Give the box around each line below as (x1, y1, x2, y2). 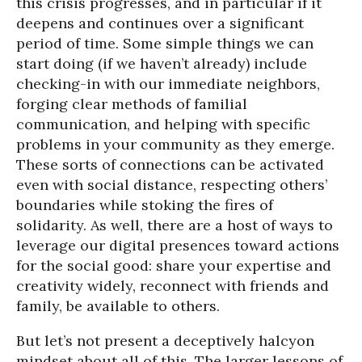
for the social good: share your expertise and (16, 256, 331, 276)
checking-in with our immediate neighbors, (16, 74, 320, 94)
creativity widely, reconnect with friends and (16, 276, 329, 296)
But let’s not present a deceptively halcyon (16, 331, 314, 351)
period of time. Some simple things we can (16, 34, 314, 53)
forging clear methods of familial (16, 95, 247, 114)
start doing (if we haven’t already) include (16, 54, 307, 74)
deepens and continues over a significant (16, 14, 304, 33)
